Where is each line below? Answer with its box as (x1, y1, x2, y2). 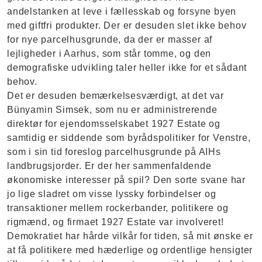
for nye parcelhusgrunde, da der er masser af (7, 35, 213, 45)
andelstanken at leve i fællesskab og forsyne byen (7, 6, 237, 17)
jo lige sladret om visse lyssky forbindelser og (7, 189, 216, 199)
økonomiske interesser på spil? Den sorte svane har (7, 175, 246, 185)
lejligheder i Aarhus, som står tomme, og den (7, 49, 212, 59)
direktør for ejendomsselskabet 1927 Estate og (7, 119, 220, 129)
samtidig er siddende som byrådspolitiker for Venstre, (7, 133, 251, 143)
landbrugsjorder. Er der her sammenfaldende (7, 161, 212, 171)
